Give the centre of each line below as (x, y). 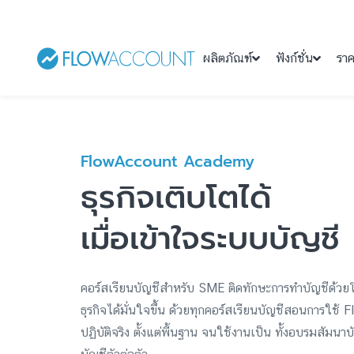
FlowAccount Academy (168, 162)
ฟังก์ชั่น (295, 58)
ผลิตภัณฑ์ (228, 58)
